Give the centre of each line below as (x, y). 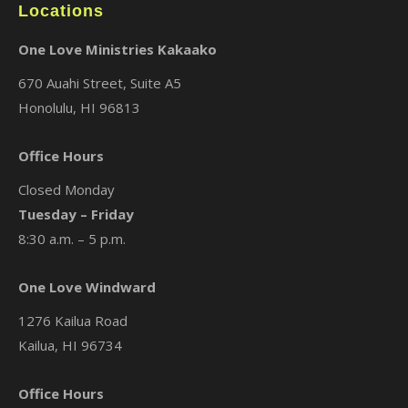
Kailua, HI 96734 (70, 346)
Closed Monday (66, 190)
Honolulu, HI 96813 (79, 108)
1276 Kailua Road (73, 321)
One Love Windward (87, 287)
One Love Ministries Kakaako (117, 50)
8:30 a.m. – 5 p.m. (72, 239)
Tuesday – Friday (76, 214)
